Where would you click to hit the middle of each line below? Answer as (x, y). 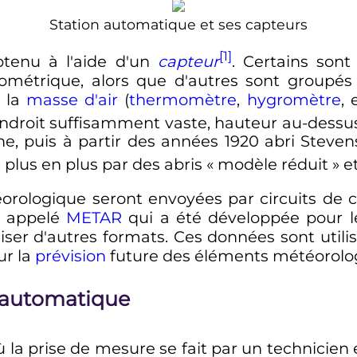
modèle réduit (273, 164)
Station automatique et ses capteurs (178, 24)
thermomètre (183, 99)
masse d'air (73, 99)
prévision (70, 256)
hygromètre (294, 99)
